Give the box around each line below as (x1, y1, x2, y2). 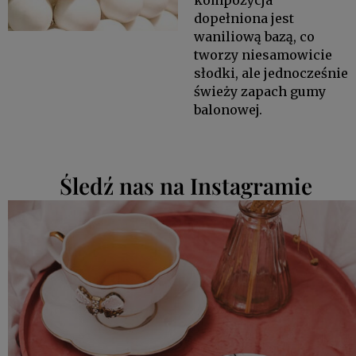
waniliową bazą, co (193, 28, 315, 44)
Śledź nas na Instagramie (60, 170, 312, 200)
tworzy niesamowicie (193, 46, 332, 63)
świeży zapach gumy (193, 83, 326, 99)
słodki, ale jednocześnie (193, 64, 348, 81)
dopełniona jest (193, 10, 294, 26)
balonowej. (193, 101, 262, 118)
